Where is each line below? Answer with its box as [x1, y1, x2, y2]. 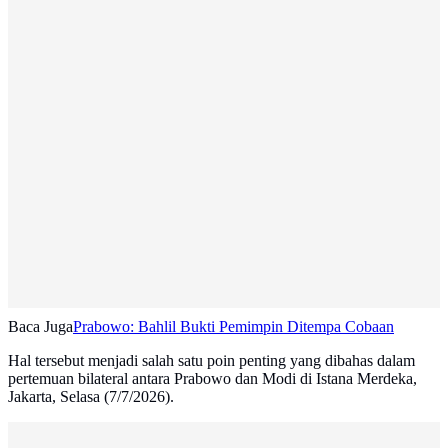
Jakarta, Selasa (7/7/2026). [8, 388, 174, 406]
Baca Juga [8, 318, 73, 336]
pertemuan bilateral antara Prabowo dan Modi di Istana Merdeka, [8, 370, 417, 388]
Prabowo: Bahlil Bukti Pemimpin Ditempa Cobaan [73, 318, 394, 336]
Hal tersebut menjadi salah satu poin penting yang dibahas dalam [8, 352, 415, 370]
